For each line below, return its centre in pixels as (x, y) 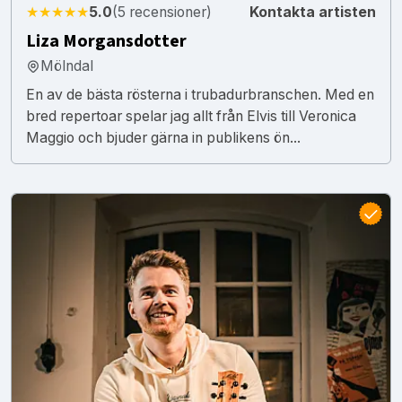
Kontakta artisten (313, 12)
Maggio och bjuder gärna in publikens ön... (163, 137)
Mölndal (67, 66)
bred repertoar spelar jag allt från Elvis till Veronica (191, 116)
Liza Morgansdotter (106, 41)
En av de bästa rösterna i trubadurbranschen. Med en (200, 94)
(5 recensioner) (162, 12)
